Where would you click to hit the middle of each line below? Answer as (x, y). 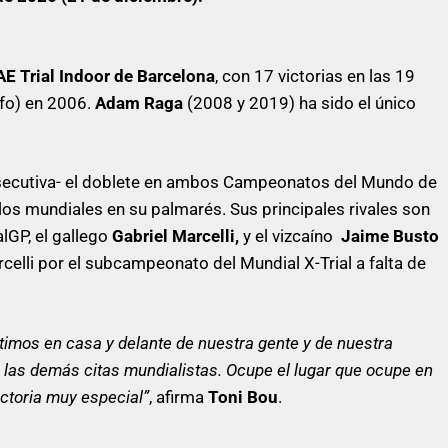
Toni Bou (241, 396)
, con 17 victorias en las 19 (315, 75)
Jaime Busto (388, 236)
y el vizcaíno (288, 236)
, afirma (176, 396)
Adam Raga (139, 102)
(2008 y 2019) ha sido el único (299, 102)
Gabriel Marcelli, (175, 236)
